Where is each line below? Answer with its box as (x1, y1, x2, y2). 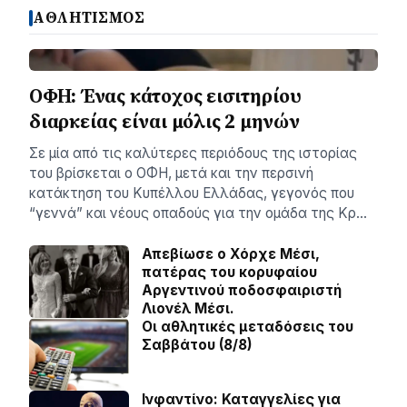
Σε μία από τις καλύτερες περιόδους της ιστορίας (29, 144, 357, 163)
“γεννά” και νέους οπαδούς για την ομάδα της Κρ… (29, 204, 367, 223)
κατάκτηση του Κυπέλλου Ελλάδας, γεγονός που (29, 184, 354, 203)
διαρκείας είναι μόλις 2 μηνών (29, 108, 300, 135)
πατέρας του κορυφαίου (142, 263, 317, 282)
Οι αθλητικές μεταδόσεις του (142, 318, 353, 336)
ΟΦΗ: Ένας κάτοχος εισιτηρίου (29, 83, 302, 110)
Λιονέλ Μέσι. (142, 300, 234, 318)
